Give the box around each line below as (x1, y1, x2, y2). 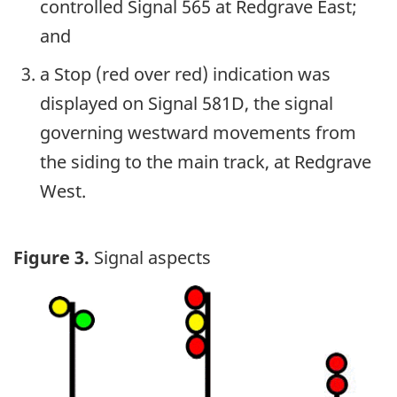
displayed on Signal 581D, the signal (40, 90, 333, 115)
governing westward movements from (40, 120, 356, 144)
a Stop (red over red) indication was (40, 61, 331, 86)
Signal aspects (90, 245, 211, 270)
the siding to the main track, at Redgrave (40, 149, 371, 174)
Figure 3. (13, 245, 90, 270)
